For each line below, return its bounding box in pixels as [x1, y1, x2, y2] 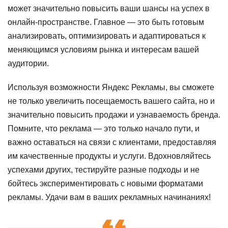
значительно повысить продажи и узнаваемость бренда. [8, 110, 220, 119]
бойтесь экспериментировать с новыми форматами [8, 179, 203, 188]
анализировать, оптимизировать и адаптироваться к [8, 32, 206, 40]
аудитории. [8, 59, 49, 68]
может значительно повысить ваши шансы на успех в [8, 4, 210, 13]
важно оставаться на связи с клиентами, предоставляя [8, 138, 216, 147]
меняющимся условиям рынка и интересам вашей [8, 45, 199, 54]
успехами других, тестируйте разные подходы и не [8, 165, 199, 174]
